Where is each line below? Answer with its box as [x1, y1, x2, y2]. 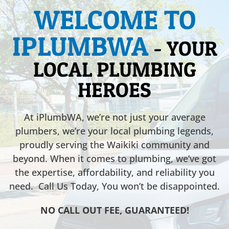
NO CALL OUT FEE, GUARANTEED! [40, 203, 189, 216]
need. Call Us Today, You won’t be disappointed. [9, 179, 220, 192]
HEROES [78, 77, 151, 102]
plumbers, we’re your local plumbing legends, [15, 124, 214, 137]
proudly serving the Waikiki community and [19, 138, 210, 151]
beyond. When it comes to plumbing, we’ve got [13, 152, 216, 165]
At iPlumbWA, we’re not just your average [24, 110, 205, 123]
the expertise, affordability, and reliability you [14, 166, 215, 178]
